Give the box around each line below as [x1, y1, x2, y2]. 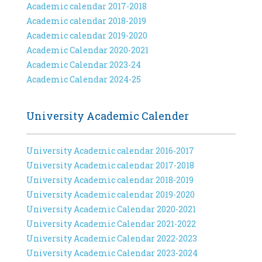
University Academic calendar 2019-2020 [26, 189, 195, 200]
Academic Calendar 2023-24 [26, 59, 141, 70]
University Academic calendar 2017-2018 [26, 160, 194, 171]
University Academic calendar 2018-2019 [26, 174, 194, 185]
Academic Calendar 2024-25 [26, 74, 141, 85]
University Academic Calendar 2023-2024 [26, 247, 198, 258]
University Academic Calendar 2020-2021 [26, 204, 196, 215]
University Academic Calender [26, 109, 189, 123]
